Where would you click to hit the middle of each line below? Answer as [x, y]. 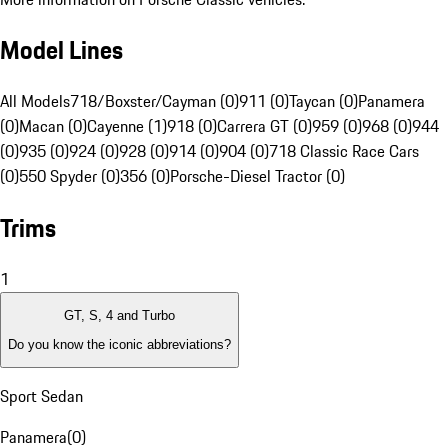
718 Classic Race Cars [344, 151]
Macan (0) [53, 126]
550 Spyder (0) [69, 176]
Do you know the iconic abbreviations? [119, 344]
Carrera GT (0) [264, 126]
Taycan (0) [323, 101]
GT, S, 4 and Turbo [119, 316]
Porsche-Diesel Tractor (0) [257, 176]
